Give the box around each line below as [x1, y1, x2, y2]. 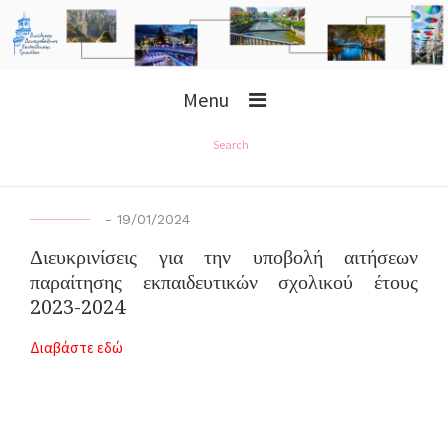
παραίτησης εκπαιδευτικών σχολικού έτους [30, 270, 418, 295]
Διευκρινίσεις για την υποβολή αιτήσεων [30, 245, 418, 270]
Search [212, 136, 249, 152]
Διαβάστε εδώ [30, 337, 123, 357]
